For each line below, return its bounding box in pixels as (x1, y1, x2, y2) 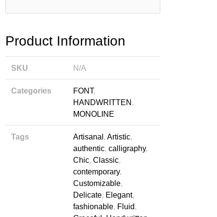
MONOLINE (73, 110, 114, 118)
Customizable (73, 179, 121, 187)
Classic (93, 156, 119, 164)
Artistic (107, 133, 130, 141)
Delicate (73, 191, 102, 199)
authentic (73, 144, 105, 153)
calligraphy (108, 144, 146, 153)
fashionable (73, 202, 113, 211)
